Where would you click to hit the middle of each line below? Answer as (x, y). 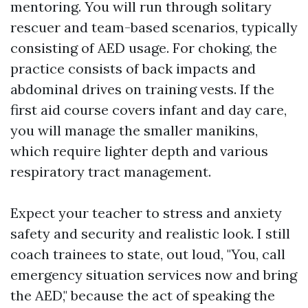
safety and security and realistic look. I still (150, 233)
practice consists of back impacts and (133, 68)
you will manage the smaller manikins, (134, 130)
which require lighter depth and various (139, 151)
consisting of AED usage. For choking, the (144, 48)
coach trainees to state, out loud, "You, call (148, 254)
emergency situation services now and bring (154, 275)
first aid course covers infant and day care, (148, 110)
